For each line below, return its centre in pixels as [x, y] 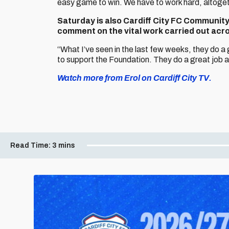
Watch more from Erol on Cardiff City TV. [134, 78]
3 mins [64, 145]
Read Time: [30, 145]
